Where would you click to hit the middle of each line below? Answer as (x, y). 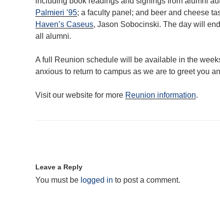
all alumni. (53, 36)
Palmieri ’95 (56, 12)
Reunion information (161, 95)
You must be (58, 180)
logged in (97, 180)
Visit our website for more (80, 95)
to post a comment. (147, 180)
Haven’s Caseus (64, 24)
